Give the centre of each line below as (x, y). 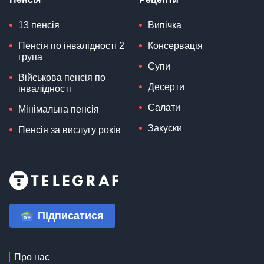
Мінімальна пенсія (59, 110)
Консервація (175, 46)
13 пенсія (39, 25)
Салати (164, 108)
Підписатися (71, 216)
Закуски (165, 128)
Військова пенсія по (62, 78)
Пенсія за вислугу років (70, 130)
